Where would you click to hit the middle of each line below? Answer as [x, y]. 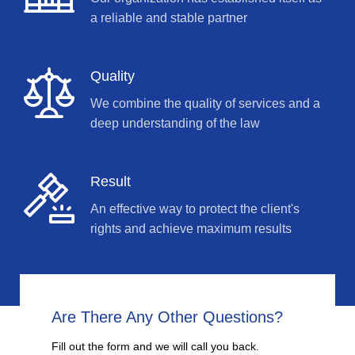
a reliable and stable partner [169, 18]
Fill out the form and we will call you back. [155, 346]
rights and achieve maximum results [191, 229]
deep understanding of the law [175, 123]
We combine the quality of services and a [205, 103]
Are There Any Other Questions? [167, 317]
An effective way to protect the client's [195, 209]
